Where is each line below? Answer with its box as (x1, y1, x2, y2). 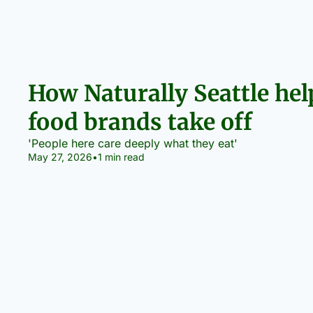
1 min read (98, 151, 145, 163)
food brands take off (28, 108, 252, 137)
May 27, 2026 (28, 151, 92, 163)
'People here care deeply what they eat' (28, 136, 238, 151)
